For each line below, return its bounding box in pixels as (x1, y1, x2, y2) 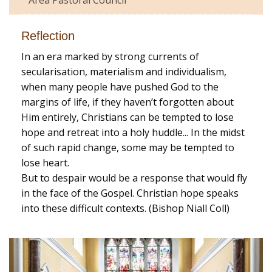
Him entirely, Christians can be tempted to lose (21, 110, 234, 124)
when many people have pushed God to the (21, 80, 219, 93)
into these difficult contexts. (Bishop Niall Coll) (21, 201, 229, 215)
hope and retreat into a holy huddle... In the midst (21, 125, 245, 139)
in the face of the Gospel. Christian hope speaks (21, 186, 239, 200)
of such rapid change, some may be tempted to (21, 140, 234, 154)
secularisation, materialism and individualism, (21, 64, 226, 78)
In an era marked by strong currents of (21, 49, 199, 63)
